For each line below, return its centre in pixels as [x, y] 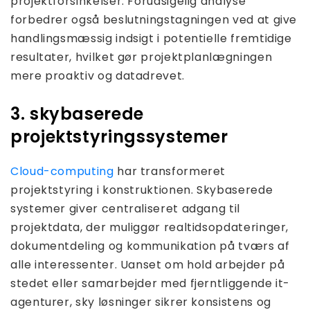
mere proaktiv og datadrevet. [98, 76]
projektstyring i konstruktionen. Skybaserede [142, 190]
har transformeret [170, 172]
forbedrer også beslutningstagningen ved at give [154, 20]
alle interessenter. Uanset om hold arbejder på [148, 265]
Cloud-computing [62, 172]
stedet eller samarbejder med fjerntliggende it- [151, 284]
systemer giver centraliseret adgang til [125, 209]
